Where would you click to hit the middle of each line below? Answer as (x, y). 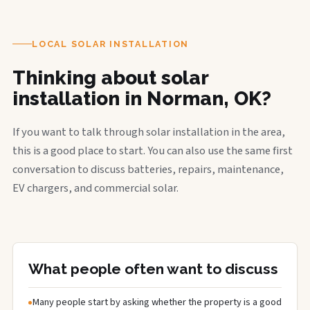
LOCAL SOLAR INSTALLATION (110, 44)
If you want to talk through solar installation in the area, (149, 132)
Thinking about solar (110, 77)
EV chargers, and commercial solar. (95, 188)
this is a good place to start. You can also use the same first (153, 151)
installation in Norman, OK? (142, 98)
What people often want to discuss (153, 268)
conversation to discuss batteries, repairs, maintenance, (148, 169)
